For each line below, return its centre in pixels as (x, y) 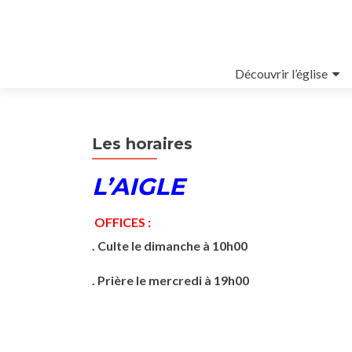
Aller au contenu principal (160, 69)
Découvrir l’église (281, 73)
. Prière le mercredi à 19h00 (170, 280)
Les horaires (142, 144)
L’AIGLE (151, 187)
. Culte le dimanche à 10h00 (170, 246)
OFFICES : (121, 222)
